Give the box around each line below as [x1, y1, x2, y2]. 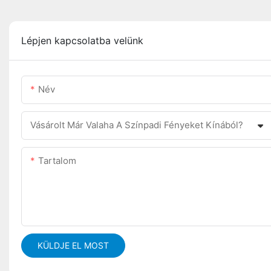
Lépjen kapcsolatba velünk [21, 34, 143, 47]
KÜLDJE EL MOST [38, 240, 109, 251]
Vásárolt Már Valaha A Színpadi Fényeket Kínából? [30, 119, 243, 131]
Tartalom [38, 155, 76, 167]
